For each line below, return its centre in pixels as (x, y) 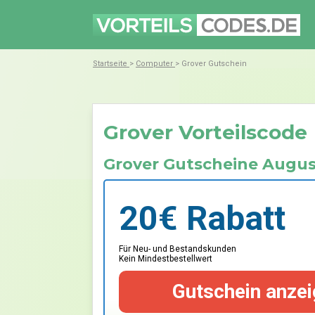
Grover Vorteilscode (205, 132)
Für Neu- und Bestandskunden (178, 249)
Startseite (110, 64)
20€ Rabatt (202, 218)
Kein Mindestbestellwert (166, 259)
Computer (154, 64)
